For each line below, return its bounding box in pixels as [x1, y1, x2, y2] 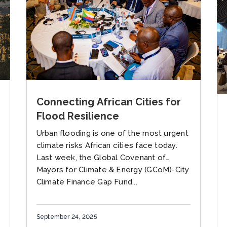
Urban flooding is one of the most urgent [36, 128, 188, 138]
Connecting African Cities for [36, 95, 181, 108]
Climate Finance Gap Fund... [36, 177, 137, 186]
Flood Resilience [36, 109, 119, 122]
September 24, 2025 [36, 213, 97, 221]
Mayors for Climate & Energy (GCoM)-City [36, 165, 190, 174]
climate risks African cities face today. [36, 140, 177, 150]
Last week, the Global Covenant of [36, 153, 166, 162]
